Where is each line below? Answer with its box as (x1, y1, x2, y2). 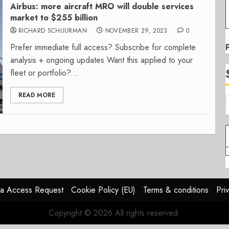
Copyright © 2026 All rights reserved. (49, 207, 180, 219)
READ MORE (18, 90, 55, 100)
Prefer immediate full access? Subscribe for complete (10, 41, 196, 53)
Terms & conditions (143, 184, 209, 196)
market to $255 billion (10, 12, 98, 24)
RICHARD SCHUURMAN (18, 26, 87, 35)
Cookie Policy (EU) (71, 184, 135, 196)
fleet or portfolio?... (10, 67, 78, 79)
